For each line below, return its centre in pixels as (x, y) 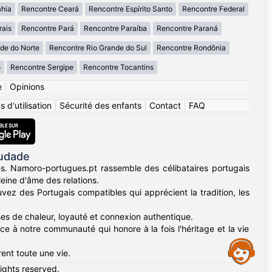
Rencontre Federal (213, 9)
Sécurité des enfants (100, 106)
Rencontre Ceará (50, 9)
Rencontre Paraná (187, 29)
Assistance (90, 241)
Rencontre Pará (47, 29)
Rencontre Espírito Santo (131, 9)
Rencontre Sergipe (42, 67)
